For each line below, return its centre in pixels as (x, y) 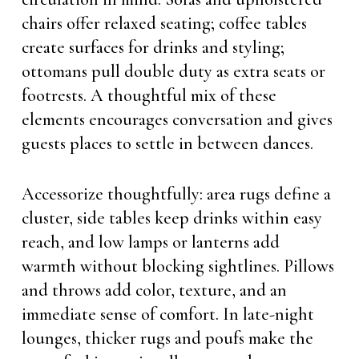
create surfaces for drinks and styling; (153, 47)
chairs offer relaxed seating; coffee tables (164, 23)
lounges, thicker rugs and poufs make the (167, 338)
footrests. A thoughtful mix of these (149, 95)
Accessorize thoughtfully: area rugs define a (176, 194)
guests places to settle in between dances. (167, 143)
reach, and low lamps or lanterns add (150, 242)
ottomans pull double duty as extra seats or (173, 71)
